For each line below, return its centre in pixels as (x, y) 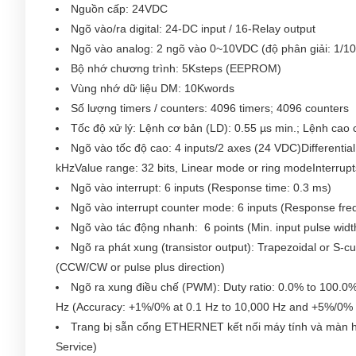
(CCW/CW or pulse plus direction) (140, 267)
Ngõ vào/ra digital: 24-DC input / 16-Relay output (193, 29)
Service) (76, 346)
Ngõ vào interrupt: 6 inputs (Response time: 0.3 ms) (201, 188)
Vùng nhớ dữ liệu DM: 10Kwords (153, 88)
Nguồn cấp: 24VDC (119, 9)
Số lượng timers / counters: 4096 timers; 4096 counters (210, 108)
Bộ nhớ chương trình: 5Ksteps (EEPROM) (176, 68)
